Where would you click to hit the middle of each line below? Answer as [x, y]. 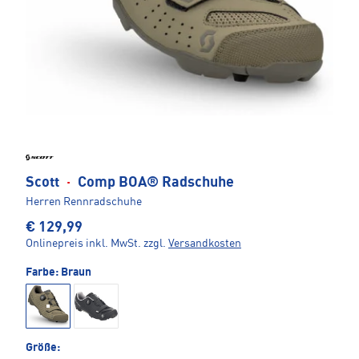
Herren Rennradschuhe [84, 202]
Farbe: [43, 273]
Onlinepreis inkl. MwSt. [83, 244]
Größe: [43, 348]
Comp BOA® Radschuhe [154, 183]
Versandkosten [205, 244]
